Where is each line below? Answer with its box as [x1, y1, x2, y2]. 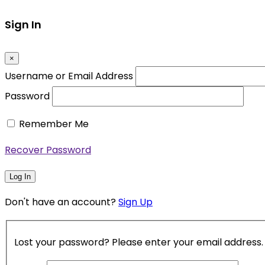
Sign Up [118, 195, 153, 209]
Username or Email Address [5, 69, 133, 83]
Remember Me [19, 117, 89, 131]
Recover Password [5, 143, 91, 157]
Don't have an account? [5, 195, 118, 209]
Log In [9, 172, 31, 182]
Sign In [5, 17, 41, 33]
